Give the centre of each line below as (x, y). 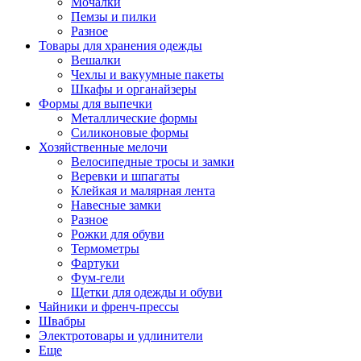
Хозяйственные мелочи (103, 147)
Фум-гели (98, 278)
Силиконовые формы (130, 133)
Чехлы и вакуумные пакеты (147, 75)
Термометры (105, 249)
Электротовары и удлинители (121, 336)
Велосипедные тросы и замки (153, 162)
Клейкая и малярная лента (143, 191)
